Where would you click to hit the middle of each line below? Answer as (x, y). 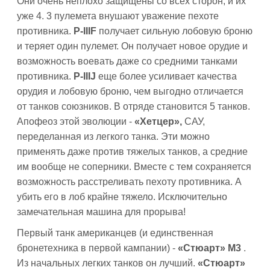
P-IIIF (86, 31)
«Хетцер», (159, 121)
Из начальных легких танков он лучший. (107, 263)
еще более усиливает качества (168, 76)
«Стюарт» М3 (211, 248)
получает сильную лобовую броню (176, 31)
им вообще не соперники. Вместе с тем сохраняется (134, 167)
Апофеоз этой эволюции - (76, 121)
